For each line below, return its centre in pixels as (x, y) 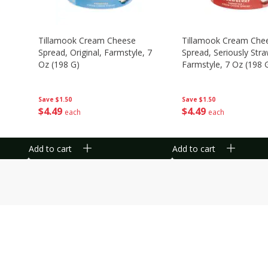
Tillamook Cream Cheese (87, 40)
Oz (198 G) (59, 64)
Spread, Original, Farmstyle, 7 (95, 52)
